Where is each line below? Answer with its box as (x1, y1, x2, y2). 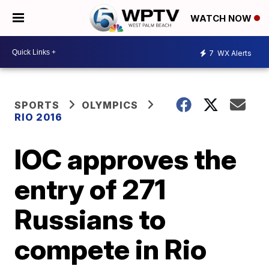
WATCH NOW (190, 13, 254, 25)
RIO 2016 (14, 111, 63, 123)
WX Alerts (216, 48, 252, 58)
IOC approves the (14, 142, 237, 176)
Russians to (14, 202, 166, 236)
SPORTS (14, 99, 60, 111)
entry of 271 (14, 172, 166, 206)
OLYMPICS (82, 99, 139, 111)
